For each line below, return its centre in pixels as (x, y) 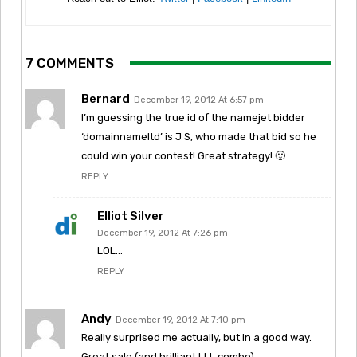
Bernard (106, 98)
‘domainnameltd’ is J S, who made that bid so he (199, 136)
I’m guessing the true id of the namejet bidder (193, 117)
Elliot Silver (131, 216)
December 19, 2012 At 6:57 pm (199, 100)
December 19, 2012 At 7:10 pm (180, 320)
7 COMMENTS (70, 63)
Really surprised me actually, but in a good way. (196, 337)
